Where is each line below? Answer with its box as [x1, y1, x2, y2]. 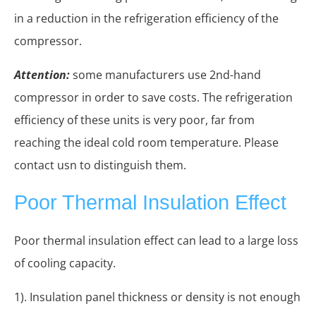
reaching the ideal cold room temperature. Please [14, 135, 279, 151]
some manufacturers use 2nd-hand [73, 67, 261, 83]
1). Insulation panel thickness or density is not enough [14, 289, 300, 305]
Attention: [14, 67, 70, 83]
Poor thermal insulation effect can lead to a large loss [14, 233, 298, 249]
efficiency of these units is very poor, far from [14, 112, 255, 128]
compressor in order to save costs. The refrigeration [14, 90, 293, 106]
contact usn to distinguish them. [14, 157, 186, 174]
